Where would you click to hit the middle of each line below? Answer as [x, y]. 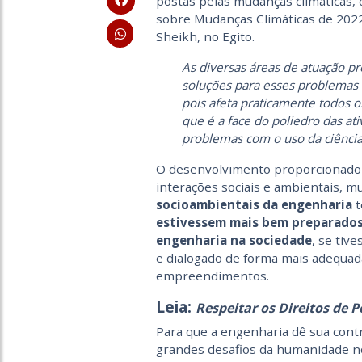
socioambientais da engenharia [254, 205]
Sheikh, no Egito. [205, 37]
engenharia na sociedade [234, 240]
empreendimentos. [212, 276]
